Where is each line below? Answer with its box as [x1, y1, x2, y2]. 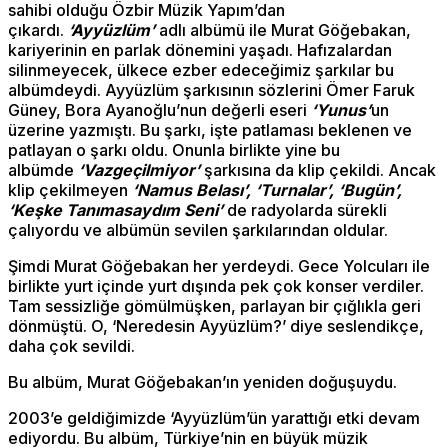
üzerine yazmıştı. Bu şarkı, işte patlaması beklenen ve [8, 119, 412, 140]
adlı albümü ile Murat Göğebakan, [155, 19, 411, 40]
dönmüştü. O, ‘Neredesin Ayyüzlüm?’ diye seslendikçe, [8, 315, 424, 336]
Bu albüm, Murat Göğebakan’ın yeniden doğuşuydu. [8, 371, 397, 392]
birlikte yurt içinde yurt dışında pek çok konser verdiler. [8, 275, 424, 296]
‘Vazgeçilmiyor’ [78, 159, 200, 180]
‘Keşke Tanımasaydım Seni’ [8, 199, 223, 220]
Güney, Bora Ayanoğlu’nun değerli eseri [8, 99, 311, 120]
